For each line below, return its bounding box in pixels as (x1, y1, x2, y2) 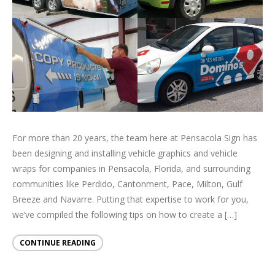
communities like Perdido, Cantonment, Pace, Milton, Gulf (12, 178, 242, 190)
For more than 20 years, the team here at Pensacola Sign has (12, 132, 257, 144)
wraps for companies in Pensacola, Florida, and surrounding (12, 163, 250, 175)
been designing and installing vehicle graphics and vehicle (12, 147, 238, 160)
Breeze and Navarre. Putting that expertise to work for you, (12, 193, 249, 206)
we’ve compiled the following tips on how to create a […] (12, 209, 237, 221)
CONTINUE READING (20, 238, 96, 249)
